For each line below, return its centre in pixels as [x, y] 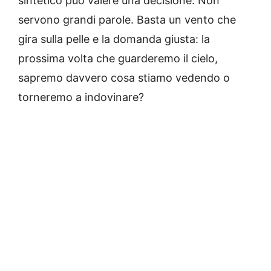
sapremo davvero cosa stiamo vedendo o [124, 78]
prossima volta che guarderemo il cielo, [118, 59]
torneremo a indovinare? [81, 97]
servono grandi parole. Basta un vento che [127, 20]
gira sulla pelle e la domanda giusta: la [114, 39]
